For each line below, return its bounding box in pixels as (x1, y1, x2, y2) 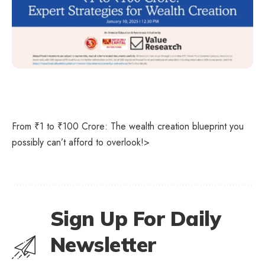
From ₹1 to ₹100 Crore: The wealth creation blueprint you (12, 119, 244, 133)
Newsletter (50, 232, 156, 257)
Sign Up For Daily (50, 206, 221, 231)
